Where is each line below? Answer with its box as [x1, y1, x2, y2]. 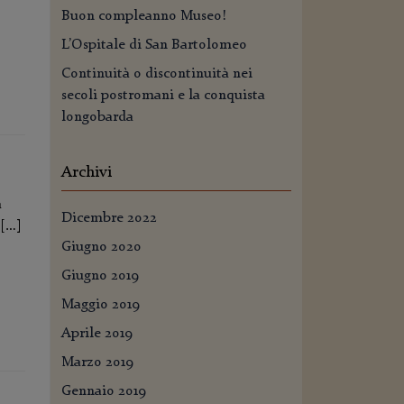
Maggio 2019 [61, 298, 140, 312]
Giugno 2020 [61, 240, 142, 254]
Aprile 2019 [61, 326, 133, 341]
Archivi [61, 164, 112, 180]
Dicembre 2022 [61, 211, 157, 225]
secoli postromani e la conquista [61, 88, 265, 103]
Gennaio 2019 [61, 384, 146, 399]
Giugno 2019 [61, 269, 139, 283]
